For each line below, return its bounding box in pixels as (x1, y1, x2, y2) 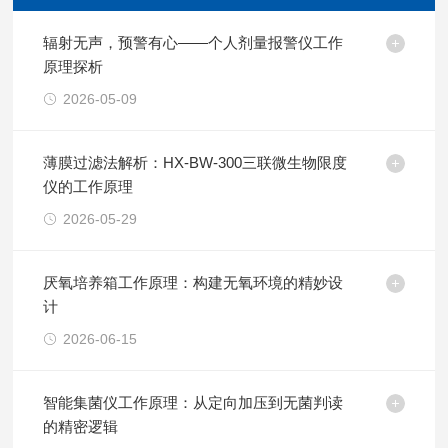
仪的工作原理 (43, 178, 134, 195)
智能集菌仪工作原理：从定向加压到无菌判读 (43, 394, 344, 411)
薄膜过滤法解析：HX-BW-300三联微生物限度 (43, 154, 348, 171)
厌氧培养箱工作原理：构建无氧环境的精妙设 (43, 274, 344, 291)
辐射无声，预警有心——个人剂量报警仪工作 (43, 34, 344, 51)
